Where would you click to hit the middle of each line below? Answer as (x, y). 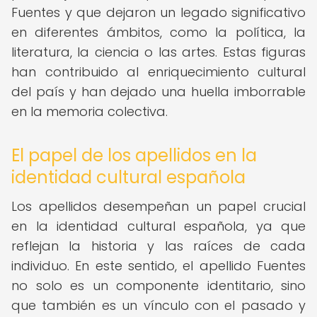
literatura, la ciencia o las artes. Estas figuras (158, 52)
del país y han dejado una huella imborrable (158, 92)
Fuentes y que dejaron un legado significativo (158, 12)
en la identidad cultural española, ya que (158, 226)
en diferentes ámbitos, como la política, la (158, 32)
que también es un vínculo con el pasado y (158, 305)
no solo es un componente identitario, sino (158, 286)
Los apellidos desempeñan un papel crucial (158, 206)
